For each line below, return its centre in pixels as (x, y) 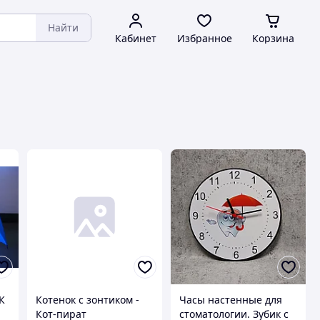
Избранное (204, 38)
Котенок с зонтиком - (87, 300)
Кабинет (136, 38)
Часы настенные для (230, 300)
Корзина (273, 38)
